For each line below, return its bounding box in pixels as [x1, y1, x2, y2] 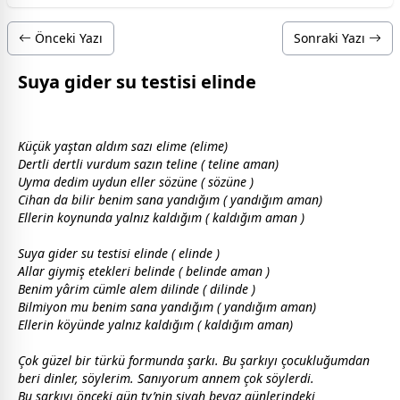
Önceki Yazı [31, 29, 103, 46]
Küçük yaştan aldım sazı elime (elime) [18, 137, 228, 154]
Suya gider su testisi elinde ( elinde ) [18, 245, 220, 262]
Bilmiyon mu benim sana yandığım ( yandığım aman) [18, 298, 316, 315]
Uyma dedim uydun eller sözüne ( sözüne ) [18, 173, 254, 190]
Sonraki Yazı [294, 29, 369, 46]
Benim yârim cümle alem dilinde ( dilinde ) [18, 280, 255, 297]
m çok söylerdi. [229, 370, 314, 387]
